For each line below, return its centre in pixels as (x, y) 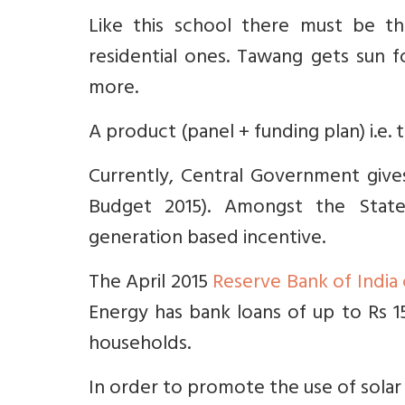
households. (140, 345)
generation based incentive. (207, 240)
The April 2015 (151, 284)
